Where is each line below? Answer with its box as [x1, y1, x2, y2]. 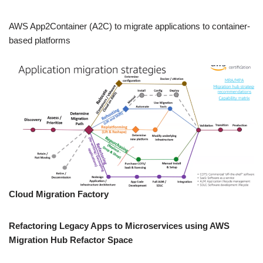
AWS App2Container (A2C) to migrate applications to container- [9, 21, 250, 32]
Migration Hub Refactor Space [9, 234, 133, 245]
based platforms [9, 35, 70, 46]
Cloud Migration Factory [9, 188, 109, 199]
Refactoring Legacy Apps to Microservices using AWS [9, 220, 230, 231]
